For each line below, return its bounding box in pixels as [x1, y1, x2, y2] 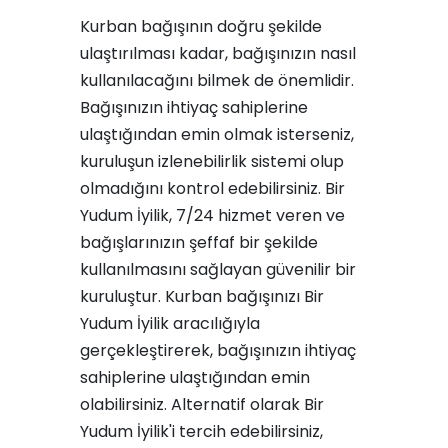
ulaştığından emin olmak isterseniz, [80, 123, 354, 146]
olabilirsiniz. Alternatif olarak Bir [80, 393, 324, 416]
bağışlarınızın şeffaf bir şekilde [80, 231, 318, 254]
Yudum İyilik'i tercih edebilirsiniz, [80, 420, 323, 443]
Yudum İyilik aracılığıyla [80, 312, 260, 335]
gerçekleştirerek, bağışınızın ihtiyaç [80, 339, 356, 362]
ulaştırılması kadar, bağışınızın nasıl [80, 42, 356, 65]
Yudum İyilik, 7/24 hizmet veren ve [80, 204, 345, 227]
